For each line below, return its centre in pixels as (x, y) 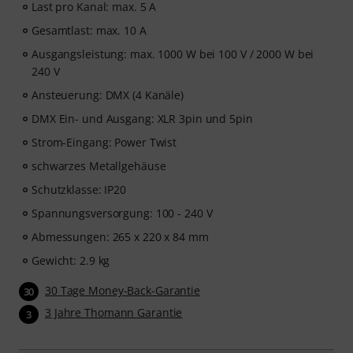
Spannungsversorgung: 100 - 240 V (122, 213)
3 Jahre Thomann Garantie (114, 313)
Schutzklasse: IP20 (79, 190)
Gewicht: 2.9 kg (71, 260)
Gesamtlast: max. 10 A (89, 30)
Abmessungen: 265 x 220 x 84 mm (120, 237)
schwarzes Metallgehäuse (99, 166)
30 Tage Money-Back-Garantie (123, 290)
